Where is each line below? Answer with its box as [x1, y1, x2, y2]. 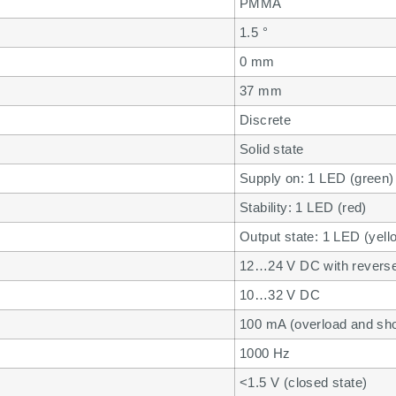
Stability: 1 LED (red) [240, 199, 367, 215]
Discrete [240, 111, 292, 127]
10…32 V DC [240, 286, 320, 302]
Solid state [240, 141, 304, 156]
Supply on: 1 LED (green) [240, 170, 394, 186]
